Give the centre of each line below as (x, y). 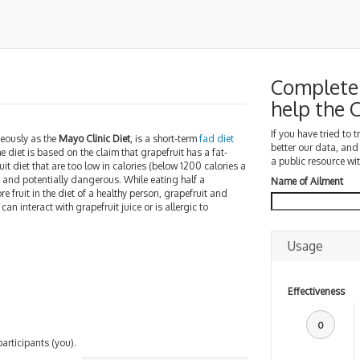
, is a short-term (165, 139)
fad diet (217, 139)
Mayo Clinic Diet (94, 139)
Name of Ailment (307, 181)
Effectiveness (316, 291)
